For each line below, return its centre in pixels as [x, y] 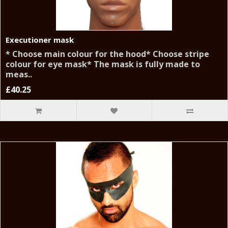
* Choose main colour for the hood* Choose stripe [107, 54]
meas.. [19, 75]
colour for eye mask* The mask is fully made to [103, 64]
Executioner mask [40, 40]
